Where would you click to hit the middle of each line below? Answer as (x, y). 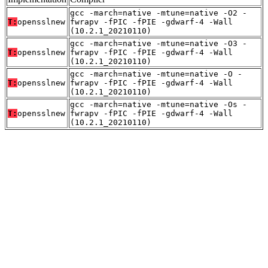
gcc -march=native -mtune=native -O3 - (159, 43)
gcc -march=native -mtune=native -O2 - (159, 13)
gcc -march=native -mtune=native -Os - (159, 104)
